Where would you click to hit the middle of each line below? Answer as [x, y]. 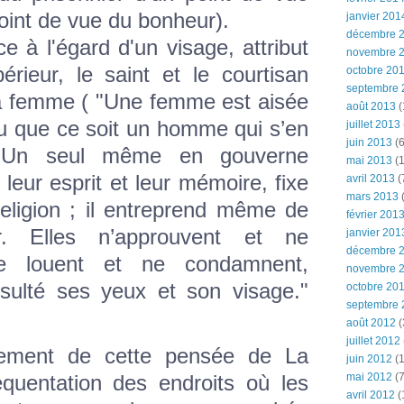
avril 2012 [371, 395]
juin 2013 [369, 142]
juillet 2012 [373, 341]
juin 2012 [369, 359]
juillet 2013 [373, 124]
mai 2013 [369, 161]
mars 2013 [372, 197]
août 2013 [371, 106]
